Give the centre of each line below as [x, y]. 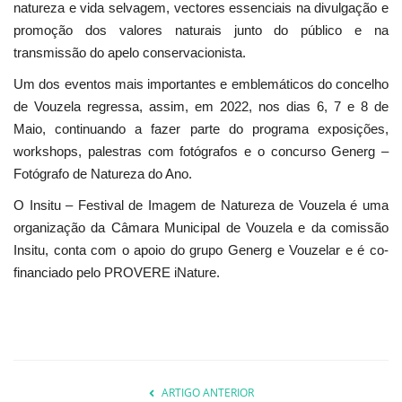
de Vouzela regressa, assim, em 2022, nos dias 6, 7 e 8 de [201, 106]
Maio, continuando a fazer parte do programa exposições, [201, 128]
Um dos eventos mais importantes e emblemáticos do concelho [201, 83]
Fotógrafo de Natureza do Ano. [103, 173]
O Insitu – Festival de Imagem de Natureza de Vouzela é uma [201, 205]
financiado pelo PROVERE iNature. [120, 272]
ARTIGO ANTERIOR [207, 392]
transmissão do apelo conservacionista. [130, 52]
